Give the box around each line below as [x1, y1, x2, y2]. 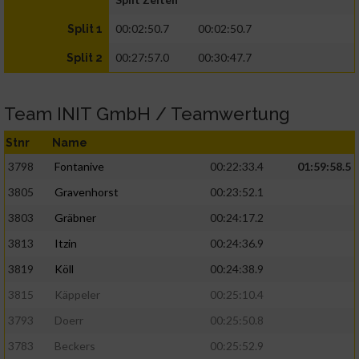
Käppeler [54, 288, 100, 302]
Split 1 [67, 22, 103, 36]
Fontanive [54, 159, 104, 174]
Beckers [54, 339, 95, 353]
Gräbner [54, 211, 96, 225]
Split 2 [67, 51, 103, 65]
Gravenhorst [54, 185, 119, 200]
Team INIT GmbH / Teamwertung [4, 103, 290, 125]
